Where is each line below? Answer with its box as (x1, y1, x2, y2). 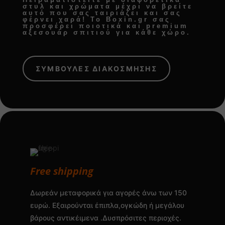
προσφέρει (22, 22, 79, 30)
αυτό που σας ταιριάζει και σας (22, 9, 182, 17)
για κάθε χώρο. (111, 28, 191, 36)
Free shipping (30, 164, 93, 178)
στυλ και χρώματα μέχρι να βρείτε (22, 2, 193, 10)
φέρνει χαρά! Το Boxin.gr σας (22, 15, 171, 23)
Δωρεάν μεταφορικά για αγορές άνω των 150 (30, 188, 187, 197)
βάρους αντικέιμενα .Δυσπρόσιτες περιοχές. (30, 213, 181, 222)
